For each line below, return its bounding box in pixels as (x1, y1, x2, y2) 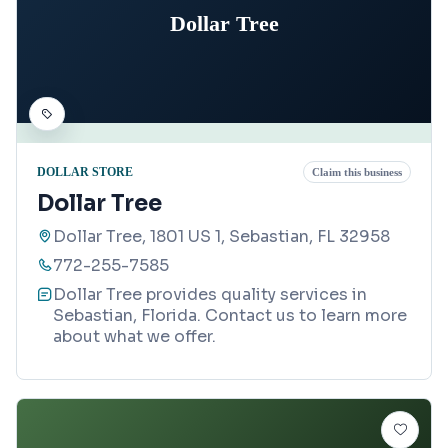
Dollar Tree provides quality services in (53, 284, 367, 306)
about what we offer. (53, 326, 216, 348)
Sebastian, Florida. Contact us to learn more (53, 305, 407, 327)
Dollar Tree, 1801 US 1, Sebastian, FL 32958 (53, 226, 390, 248)
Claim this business (312, 166, 402, 179)
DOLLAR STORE (37, 164, 133, 179)
